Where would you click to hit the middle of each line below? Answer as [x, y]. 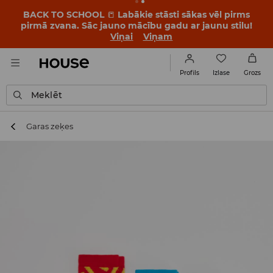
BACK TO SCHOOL [65, 15]
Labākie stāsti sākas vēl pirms [183, 15]
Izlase [221, 73]
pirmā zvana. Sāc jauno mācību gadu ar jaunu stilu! [136, 26]
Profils [190, 73]
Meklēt [47, 95]
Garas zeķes [50, 126]
